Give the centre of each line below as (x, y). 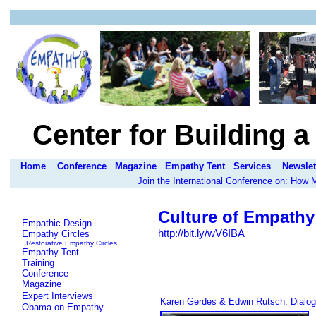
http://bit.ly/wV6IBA (201, 233)
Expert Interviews (57, 296)
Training (38, 263)
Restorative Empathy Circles (72, 243)
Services (252, 166)
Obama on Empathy (63, 307)
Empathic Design (57, 223)
